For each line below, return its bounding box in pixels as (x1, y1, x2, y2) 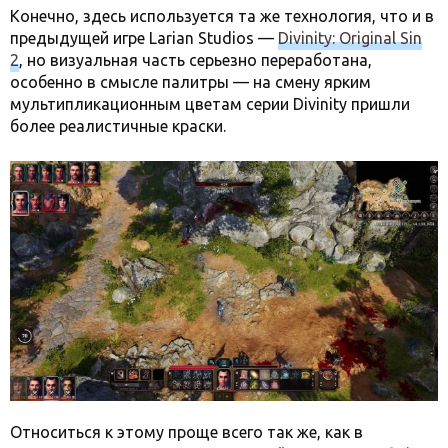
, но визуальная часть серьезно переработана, (19, 50, 372, 69)
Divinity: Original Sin (278, 28, 422, 47)
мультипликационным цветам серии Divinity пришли (10, 94, 410, 113)
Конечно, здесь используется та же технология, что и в (10, 6, 434, 25)
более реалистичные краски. (10, 116, 226, 135)
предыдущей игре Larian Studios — (10, 28, 278, 47)
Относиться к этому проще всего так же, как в (10, 423, 363, 442)
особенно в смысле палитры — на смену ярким (10, 72, 371, 91)
